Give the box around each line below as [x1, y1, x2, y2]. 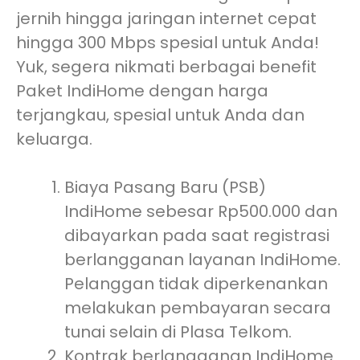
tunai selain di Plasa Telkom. [64, 320, 292, 343]
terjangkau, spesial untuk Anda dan [16, 103, 305, 126]
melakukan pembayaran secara [64, 296, 331, 319]
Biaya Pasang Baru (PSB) [64, 175, 266, 198]
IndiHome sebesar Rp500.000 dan [64, 199, 337, 223]
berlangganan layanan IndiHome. [64, 247, 341, 271]
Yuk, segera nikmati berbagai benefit [16, 55, 317, 78]
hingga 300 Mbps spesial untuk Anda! [16, 31, 319, 54]
